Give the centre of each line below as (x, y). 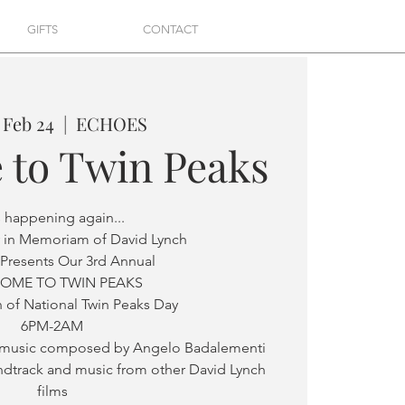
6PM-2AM (52, 326)
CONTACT (170, 29)
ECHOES (111, 123)
